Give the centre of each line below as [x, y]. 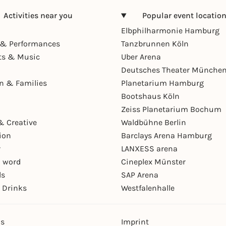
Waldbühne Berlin [154, 123]
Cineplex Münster [153, 162]
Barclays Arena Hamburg [166, 136]
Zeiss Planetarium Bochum [171, 109]
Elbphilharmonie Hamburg [170, 31]
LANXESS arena [149, 149]
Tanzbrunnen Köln [155, 44]
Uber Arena [141, 57]
